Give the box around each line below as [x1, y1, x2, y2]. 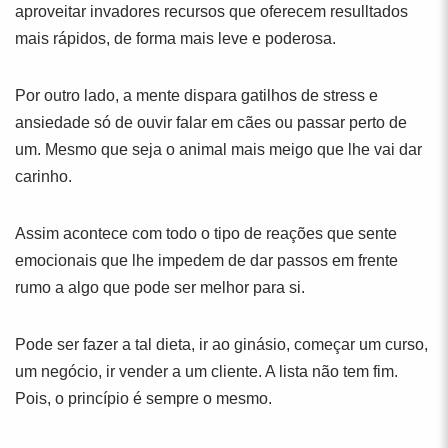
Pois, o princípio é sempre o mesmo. [15, 390, 272, 407]
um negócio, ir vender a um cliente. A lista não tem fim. [15, 363, 398, 380]
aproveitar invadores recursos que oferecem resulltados [15, 3, 408, 20]
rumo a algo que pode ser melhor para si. [15, 279, 305, 296]
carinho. [15, 168, 72, 185]
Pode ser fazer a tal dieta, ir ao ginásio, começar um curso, [15, 336, 428, 353]
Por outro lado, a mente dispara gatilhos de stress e [15, 87, 378, 104]
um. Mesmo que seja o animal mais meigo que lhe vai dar [15, 141, 422, 158]
